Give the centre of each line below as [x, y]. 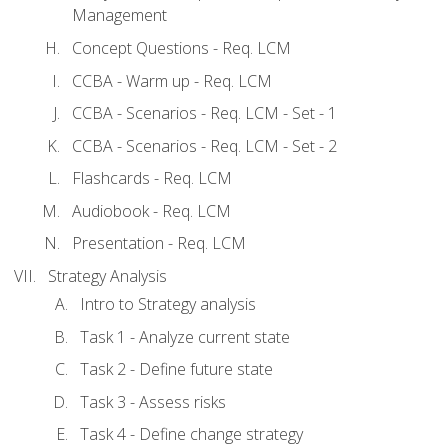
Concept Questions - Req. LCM [181, 48]
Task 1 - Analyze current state [185, 336]
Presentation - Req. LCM [159, 243]
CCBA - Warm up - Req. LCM [172, 80]
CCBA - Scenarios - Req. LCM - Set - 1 [204, 113]
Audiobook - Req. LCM [151, 210]
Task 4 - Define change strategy [191, 434]
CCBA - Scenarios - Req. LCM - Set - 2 [204, 145]
